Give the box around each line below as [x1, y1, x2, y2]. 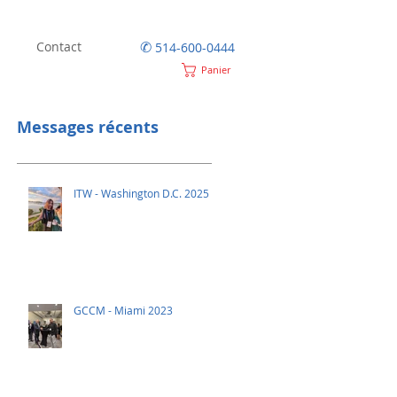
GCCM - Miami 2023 [74, 303, 173, 317]
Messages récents [17, 116, 159, 138]
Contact [36, 38, 82, 55]
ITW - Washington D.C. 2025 [74, 186, 209, 200]
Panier [200, 62, 231, 76]
